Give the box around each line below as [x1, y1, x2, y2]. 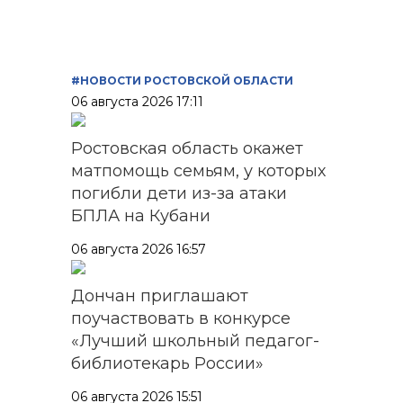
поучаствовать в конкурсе [71, 308, 291, 328]
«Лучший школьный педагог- [71, 330, 319, 351]
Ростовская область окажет [71, 138, 303, 158]
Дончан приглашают [71, 285, 248, 306]
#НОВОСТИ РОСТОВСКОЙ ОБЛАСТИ [71, 73, 293, 87]
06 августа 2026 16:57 [71, 240, 206, 257]
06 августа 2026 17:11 [71, 93, 203, 110]
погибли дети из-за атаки [71, 183, 287, 203]
